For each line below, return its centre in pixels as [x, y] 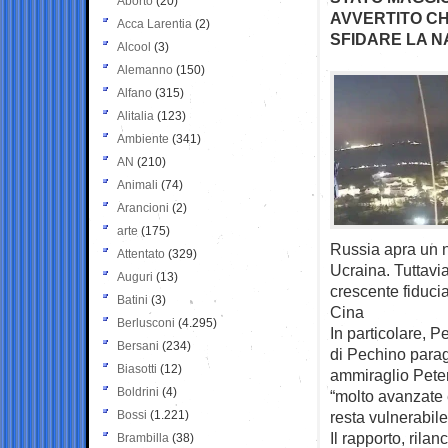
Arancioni [143, 207]
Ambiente [143, 138]
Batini [132, 299]
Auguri [135, 276]
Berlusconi [146, 322]
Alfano [134, 92]
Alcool [134, 46]
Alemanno [145, 69]
